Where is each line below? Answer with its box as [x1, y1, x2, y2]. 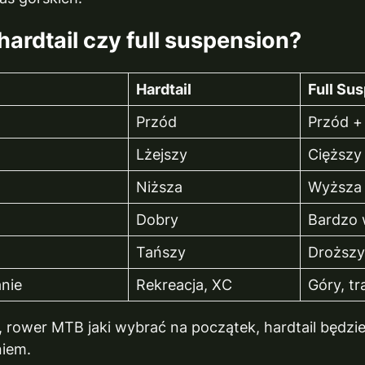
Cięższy [308, 145, 363, 163]
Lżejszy [136, 145, 188, 163]
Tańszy [136, 243, 187, 261]
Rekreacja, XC [136, 275, 233, 293]
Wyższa [308, 178, 363, 196]
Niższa [136, 178, 183, 196]
